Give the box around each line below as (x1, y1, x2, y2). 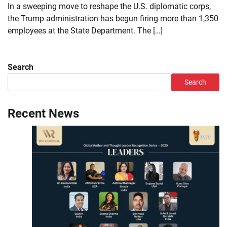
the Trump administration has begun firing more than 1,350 (8, 13, 218, 23)
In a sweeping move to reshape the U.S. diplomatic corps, (8, 1, 211, 11)
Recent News (8, 106, 79, 121)
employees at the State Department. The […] (8, 25, 163, 35)
